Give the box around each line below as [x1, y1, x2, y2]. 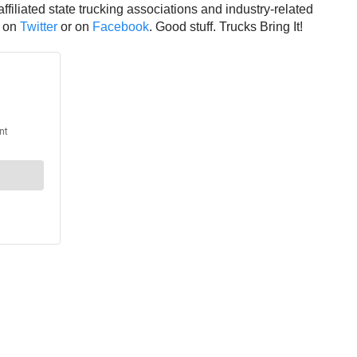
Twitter [20, 20, 57, 34]
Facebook [92, 20, 149, 34]
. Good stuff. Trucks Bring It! [149, 20, 303, 34]
